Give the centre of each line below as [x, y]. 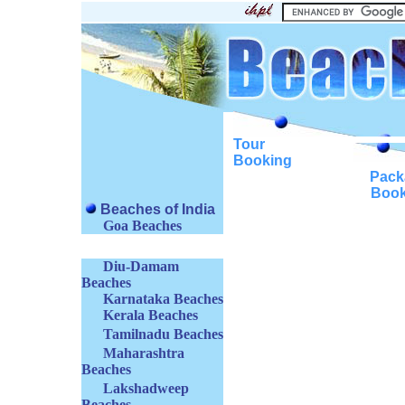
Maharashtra [144, 353]
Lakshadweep [146, 388]
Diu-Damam [141, 266]
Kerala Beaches [151, 315]
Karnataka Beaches [163, 299]
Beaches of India [158, 209]
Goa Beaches [142, 226]
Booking [263, 160]
